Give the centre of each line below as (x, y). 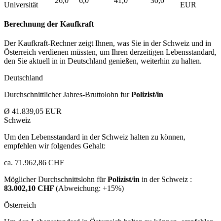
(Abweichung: (79, 188)
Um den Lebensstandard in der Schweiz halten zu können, (95, 137)
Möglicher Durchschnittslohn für (56, 180)
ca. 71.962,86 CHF (34, 163)
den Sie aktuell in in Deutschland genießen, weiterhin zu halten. (103, 61)
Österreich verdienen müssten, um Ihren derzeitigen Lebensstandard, (110, 52)
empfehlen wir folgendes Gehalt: (55, 146)
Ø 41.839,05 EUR (33, 111)
